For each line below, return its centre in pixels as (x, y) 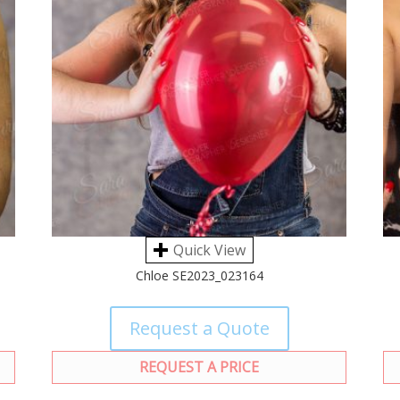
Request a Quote (199, 329)
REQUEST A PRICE (200, 367)
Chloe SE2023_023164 (199, 276)
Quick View (209, 250)
